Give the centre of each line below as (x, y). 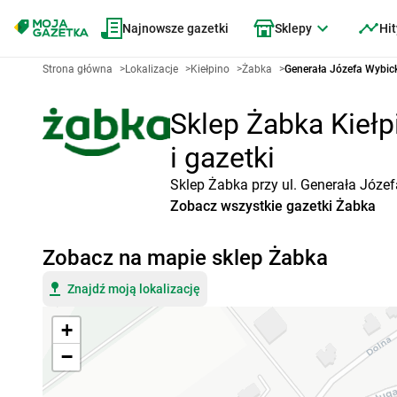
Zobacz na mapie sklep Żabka (185, 258)
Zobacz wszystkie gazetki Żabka (272, 206)
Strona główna (78, 69)
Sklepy (293, 28)
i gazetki (222, 158)
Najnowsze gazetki (175, 28)
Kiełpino (210, 69)
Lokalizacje (152, 69)
